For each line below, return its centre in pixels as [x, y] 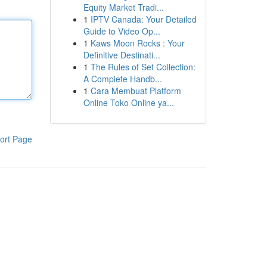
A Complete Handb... [122, 79]
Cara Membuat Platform [136, 91]
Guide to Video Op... [122, 31]
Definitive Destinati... [122, 55]
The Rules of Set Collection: [143, 67]
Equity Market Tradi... [123, 7]
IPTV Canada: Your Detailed [143, 19]
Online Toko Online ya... [128, 103]
